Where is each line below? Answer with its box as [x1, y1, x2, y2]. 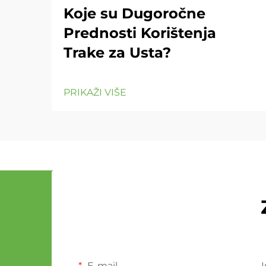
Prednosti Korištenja [64, 24, 216, 42]
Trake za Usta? [64, 44, 171, 61]
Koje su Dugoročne [64, 5, 205, 22]
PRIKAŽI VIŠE [64, 87, 126, 98]
